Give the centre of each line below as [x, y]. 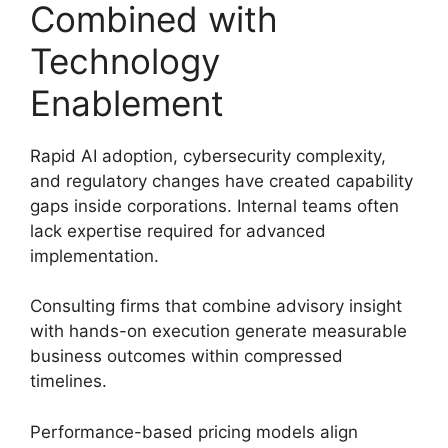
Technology [125, 60]
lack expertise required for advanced [178, 230]
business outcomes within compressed [186, 356]
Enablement [127, 102]
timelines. [68, 381]
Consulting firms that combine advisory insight [216, 306]
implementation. [94, 255]
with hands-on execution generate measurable [218, 331]
